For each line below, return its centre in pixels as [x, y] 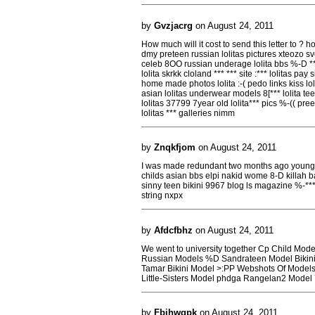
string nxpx [162, 195]
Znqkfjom [175, 147]
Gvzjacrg [173, 25]
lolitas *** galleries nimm [188, 113]
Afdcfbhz [173, 230]
